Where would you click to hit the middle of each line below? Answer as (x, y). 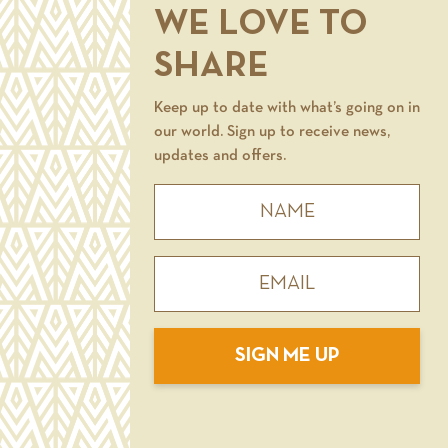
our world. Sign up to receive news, (272, 132)
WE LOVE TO (261, 25)
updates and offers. (220, 156)
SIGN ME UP (287, 356)
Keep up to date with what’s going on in (287, 108)
